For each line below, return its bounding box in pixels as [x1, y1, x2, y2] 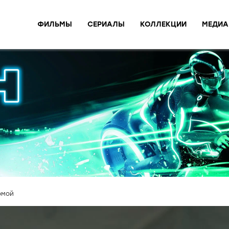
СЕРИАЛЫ [87, 19, 125, 29]
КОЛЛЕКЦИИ [140, 19, 187, 29]
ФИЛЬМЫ [37, 19, 72, 29]
